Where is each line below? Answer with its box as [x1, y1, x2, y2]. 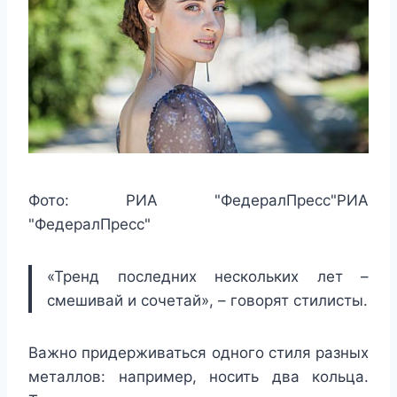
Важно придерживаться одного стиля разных [28, 343, 369, 362]
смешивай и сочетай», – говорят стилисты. [47, 291, 368, 309]
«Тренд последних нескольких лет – [47, 267, 369, 285]
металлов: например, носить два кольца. [28, 367, 369, 385]
